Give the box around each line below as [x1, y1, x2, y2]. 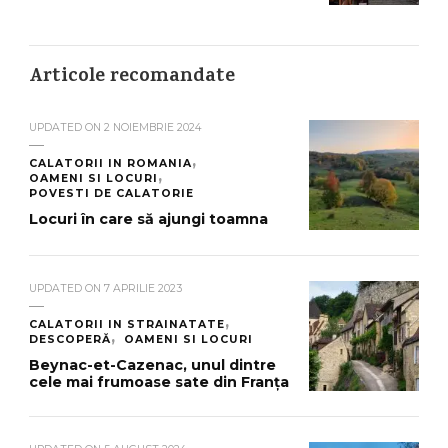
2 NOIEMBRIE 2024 [104, 120, 202, 134]
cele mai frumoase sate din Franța [29, 372, 289, 391]
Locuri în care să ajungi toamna [29, 209, 268, 228]
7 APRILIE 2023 [104, 281, 182, 295]
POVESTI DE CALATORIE [29, 186, 194, 200]
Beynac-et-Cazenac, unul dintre [29, 355, 276, 374]
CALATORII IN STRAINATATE [29, 317, 225, 331]
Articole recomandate [29, 61, 235, 94]
